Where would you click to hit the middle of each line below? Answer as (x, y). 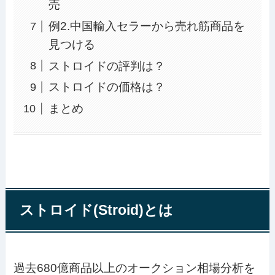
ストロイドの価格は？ (107, 87)
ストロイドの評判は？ (107, 66)
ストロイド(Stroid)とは (96, 210)
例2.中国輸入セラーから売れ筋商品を (146, 26)
